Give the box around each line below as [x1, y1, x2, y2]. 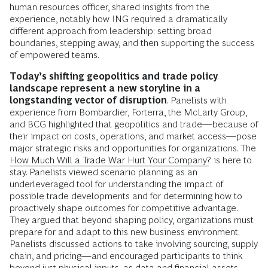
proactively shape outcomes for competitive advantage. [10, 203, 237, 213]
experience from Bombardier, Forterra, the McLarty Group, [10, 107, 247, 117]
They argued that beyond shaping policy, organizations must [10, 215, 254, 225]
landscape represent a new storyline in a [10, 83, 200, 93]
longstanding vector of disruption [10, 95, 167, 105]
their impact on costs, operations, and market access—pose [10, 131, 257, 141]
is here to [211, 155, 252, 165]
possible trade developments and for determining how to [10, 191, 242, 201]
